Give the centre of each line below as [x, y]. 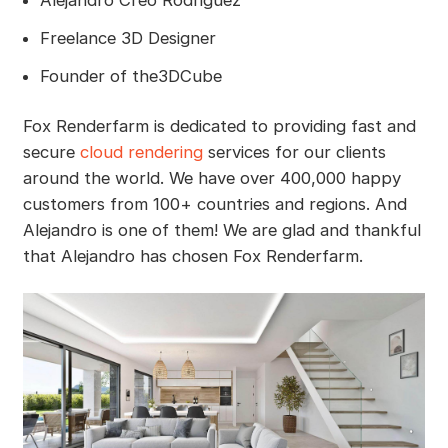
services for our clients [294, 151]
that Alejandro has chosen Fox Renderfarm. [192, 255]
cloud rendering [141, 151]
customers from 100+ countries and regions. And [214, 203]
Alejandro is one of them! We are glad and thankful [221, 229]
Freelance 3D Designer [127, 37]
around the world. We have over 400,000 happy [211, 177]
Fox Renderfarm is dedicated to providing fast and [219, 125]
